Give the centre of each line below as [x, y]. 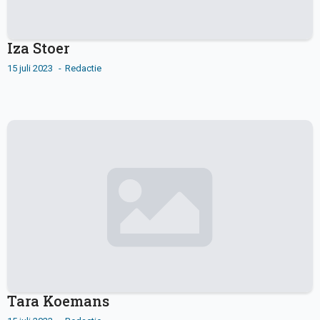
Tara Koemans [58, 301]
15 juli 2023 [31, 69]
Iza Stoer [38, 48]
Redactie [83, 69]
